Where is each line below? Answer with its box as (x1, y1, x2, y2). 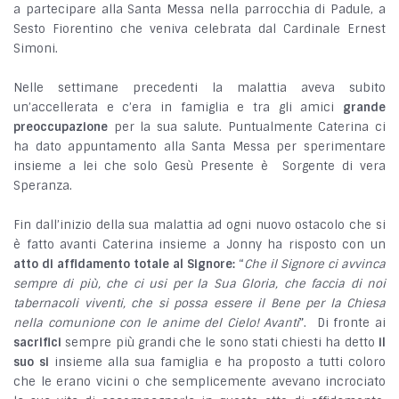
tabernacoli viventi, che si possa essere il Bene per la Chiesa (13, 296, 386, 312)
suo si (13, 354, 50, 370)
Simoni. (13, 41, 58, 57)
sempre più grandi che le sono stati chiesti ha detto (61, 335, 375, 351)
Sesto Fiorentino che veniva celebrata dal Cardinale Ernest (13, 21, 386, 37)
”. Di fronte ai (299, 315, 387, 331)
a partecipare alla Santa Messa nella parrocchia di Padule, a (13, 2, 386, 18)
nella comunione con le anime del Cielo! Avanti (13, 315, 300, 331)
